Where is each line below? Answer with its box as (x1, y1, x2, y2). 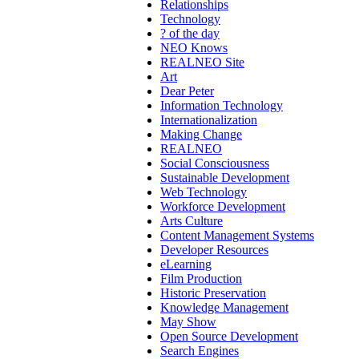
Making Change (160, 127, 242, 141)
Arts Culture (160, 213, 223, 228)
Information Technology (160, 98, 283, 112)
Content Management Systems (160, 228, 314, 242)
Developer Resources (160, 242, 268, 256)
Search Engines (160, 343, 239, 357)
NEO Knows (160, 40, 228, 54)
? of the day (160, 26, 220, 40)
